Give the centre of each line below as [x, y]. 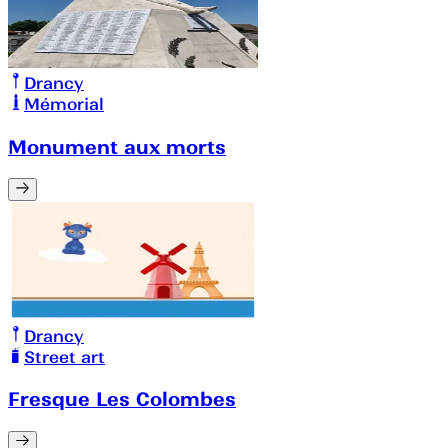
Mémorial [64, 103]
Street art [64, 356]
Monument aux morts [117, 146]
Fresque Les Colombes [122, 399]
